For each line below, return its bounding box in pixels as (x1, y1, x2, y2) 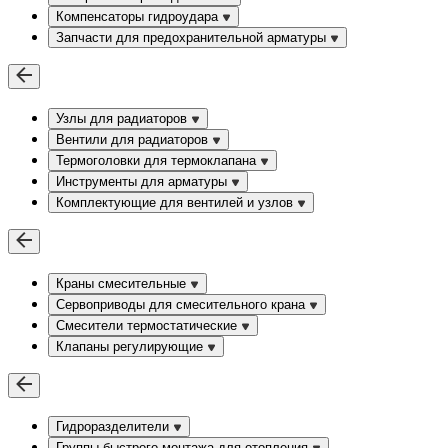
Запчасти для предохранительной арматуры (56, 30, 330, 46)
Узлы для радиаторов (56, 110, 191, 126)
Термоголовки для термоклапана (56, 152, 260, 168)
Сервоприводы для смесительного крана (56, 296, 309, 312)
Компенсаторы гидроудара (56, 9, 222, 25)
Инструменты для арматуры (56, 173, 231, 189)
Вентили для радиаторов (56, 131, 212, 147)
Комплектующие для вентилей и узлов (56, 194, 297, 210)
